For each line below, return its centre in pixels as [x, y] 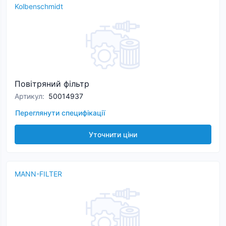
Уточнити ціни [113, 134]
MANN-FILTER [38, 174]
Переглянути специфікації [60, 113]
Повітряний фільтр [52, 84]
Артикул [29, 96]
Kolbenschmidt [39, 6]
